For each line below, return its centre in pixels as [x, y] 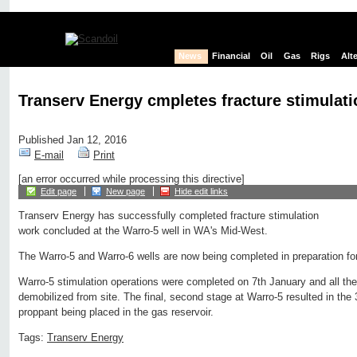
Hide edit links [201, 192]
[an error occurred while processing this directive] [131, 179]
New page [126, 192]
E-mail [49, 155]
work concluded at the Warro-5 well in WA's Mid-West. [143, 231]
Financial [231, 56]
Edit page [59, 192]
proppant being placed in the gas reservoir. [116, 312]
